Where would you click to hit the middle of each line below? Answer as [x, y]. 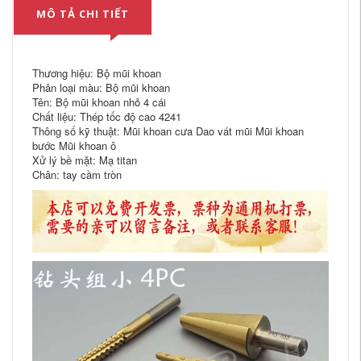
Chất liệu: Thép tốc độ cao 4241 [107, 116]
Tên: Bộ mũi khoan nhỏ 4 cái [99, 102]
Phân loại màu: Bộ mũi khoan [101, 87]
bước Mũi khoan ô [74, 145]
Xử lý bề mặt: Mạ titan [85, 160]
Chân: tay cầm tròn [77, 174]
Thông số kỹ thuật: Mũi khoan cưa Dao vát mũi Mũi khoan [168, 131]
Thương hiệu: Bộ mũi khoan [97, 73]
